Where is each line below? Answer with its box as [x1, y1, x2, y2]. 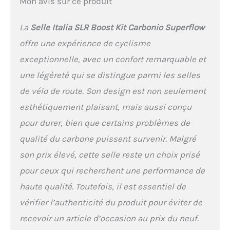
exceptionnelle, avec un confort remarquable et [19, 53, 206, 64]
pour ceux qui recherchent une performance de [19, 165, 205, 176]
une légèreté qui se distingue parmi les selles [19, 69, 200, 80]
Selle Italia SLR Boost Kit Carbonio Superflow [30, 22, 204, 32]
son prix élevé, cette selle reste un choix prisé [19, 149, 200, 160]
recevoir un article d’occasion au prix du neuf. [19, 213, 199, 223]
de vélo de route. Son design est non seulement [19, 85, 206, 96]
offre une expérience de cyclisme [19, 37, 150, 48]
